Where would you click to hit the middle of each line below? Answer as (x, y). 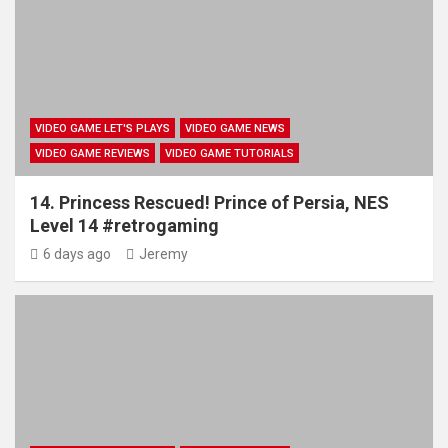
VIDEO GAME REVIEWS (92, 153)
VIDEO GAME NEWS (235, 128)
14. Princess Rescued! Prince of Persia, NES (209, 202)
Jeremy (163, 254)
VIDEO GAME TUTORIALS (229, 153)
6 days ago (77, 254)
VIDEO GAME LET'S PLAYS (102, 128)
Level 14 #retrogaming (124, 225)
